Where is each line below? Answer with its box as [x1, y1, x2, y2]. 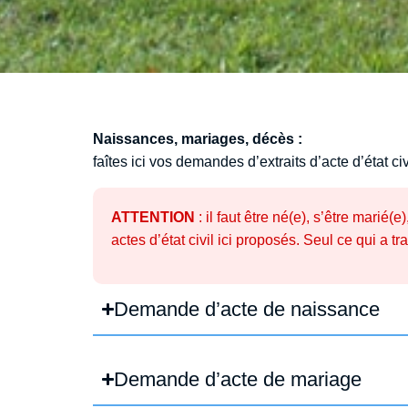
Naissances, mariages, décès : [93, 130, 302, 147]
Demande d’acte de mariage [114, 367, 362, 391]
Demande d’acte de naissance [114, 297, 381, 321]
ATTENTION [111, 209, 195, 225]
